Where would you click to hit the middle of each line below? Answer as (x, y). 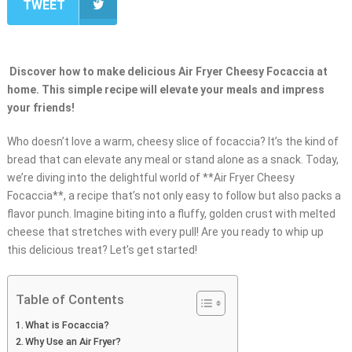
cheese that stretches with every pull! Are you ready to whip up (165, 232)
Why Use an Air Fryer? (73, 342)
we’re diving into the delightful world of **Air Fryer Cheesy (150, 178)
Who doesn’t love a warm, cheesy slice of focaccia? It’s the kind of (172, 142)
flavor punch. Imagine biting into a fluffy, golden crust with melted (171, 214)
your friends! (40, 108)
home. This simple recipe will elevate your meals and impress (165, 90)
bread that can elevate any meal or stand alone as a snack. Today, (172, 160)
